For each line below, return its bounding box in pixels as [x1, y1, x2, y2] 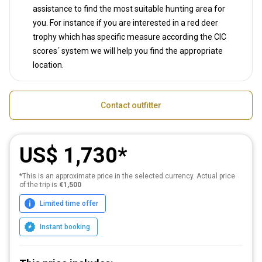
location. [33, 60, 64, 70]
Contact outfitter [101, 100, 161, 110]
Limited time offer [40, 199, 98, 208]
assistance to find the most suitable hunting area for [33, 4, 225, 13]
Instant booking [40, 222, 90, 231]
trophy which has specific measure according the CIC [33, 32, 226, 42]
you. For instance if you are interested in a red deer [33, 18, 218, 27]
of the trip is [19, 180, 59, 189]
